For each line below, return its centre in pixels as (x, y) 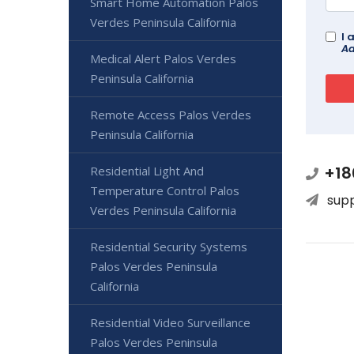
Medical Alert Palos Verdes (163, 58)
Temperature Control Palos (165, 190)
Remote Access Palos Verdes (171, 114)
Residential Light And (147, 170)
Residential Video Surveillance (170, 322)
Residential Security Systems (169, 246)
